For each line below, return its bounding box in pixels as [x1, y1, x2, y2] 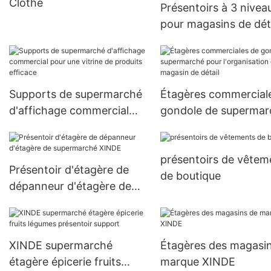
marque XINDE [160, 255, 235, 268]
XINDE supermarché [9, 239, 113, 252]
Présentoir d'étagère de [9, 163, 129, 177]
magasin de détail [160, 137, 250, 150]
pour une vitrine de [9, 120, 105, 134]
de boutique [160, 169, 221, 182]
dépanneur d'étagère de [9, 180, 131, 193]
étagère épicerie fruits [9, 255, 121, 268]
